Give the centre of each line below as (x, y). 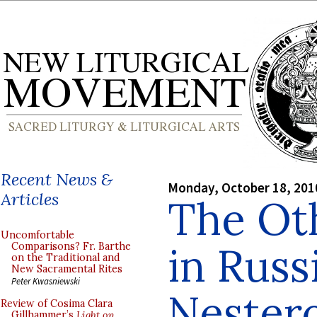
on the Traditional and (66, 258)
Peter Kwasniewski (46, 281)
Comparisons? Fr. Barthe (71, 246)
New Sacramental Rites (67, 269)
